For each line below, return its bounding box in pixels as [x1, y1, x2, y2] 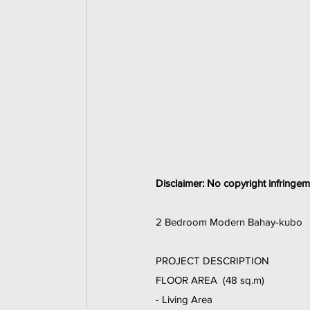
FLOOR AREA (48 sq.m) [156, 274, 267, 286]
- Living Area [156, 293, 218, 306]
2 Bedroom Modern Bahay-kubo [156, 216, 308, 228]
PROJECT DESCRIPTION [156, 255, 272, 267]
